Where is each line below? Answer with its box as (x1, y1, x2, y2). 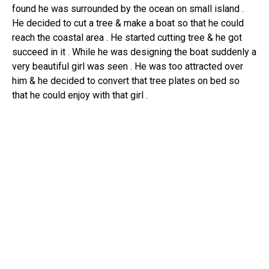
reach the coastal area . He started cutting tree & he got (12, 32, 242, 43)
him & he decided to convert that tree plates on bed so (12, 75, 240, 86)
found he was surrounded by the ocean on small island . (12, 3, 244, 14)
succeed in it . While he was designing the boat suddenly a (12, 46, 256, 58)
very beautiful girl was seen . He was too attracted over (12, 61, 243, 72)
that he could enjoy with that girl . (12, 89, 148, 101)
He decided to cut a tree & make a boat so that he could (12, 17, 244, 29)
